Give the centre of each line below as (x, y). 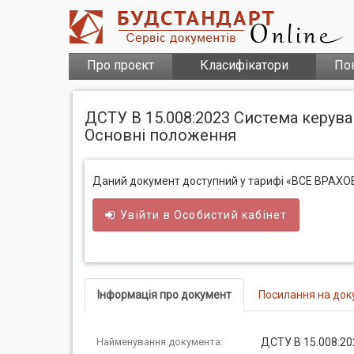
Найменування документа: (160, 342)
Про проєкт (121, 65)
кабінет (263, 215)
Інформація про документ (164, 295)
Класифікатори (244, 65)
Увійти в (147, 215)
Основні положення (160, 135)
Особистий (206, 215)
